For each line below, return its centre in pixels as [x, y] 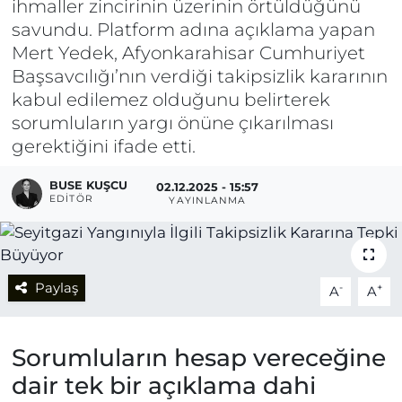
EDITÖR [71, 198]
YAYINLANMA [208, 201]
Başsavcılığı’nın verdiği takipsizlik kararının [199, 76]
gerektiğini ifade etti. [103, 146]
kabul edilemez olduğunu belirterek [170, 100]
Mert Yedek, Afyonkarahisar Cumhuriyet [188, 53]
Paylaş [56, 288]
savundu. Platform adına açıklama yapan [193, 30]
